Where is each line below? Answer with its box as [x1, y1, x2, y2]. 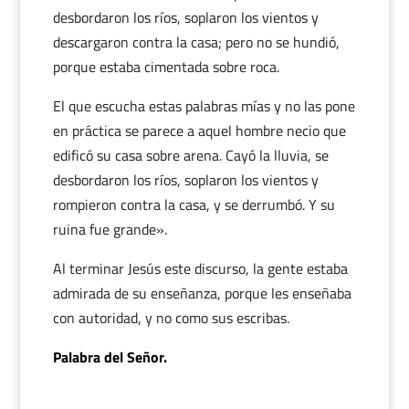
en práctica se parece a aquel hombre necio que [52, 120, 346, 142]
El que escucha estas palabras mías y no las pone [52, 95, 355, 117]
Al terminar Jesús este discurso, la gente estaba [52, 257, 348, 279]
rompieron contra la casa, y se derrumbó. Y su [52, 194, 335, 215]
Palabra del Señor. [52, 346, 167, 368]
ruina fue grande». [52, 218, 167, 240]
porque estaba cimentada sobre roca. [52, 56, 279, 78]
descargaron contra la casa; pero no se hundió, [52, 31, 340, 53]
